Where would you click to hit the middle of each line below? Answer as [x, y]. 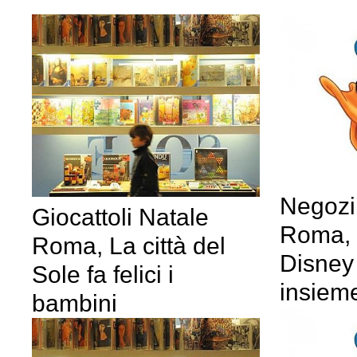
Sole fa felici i [103, 275]
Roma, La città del [129, 246]
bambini [75, 304]
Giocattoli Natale [120, 218]
